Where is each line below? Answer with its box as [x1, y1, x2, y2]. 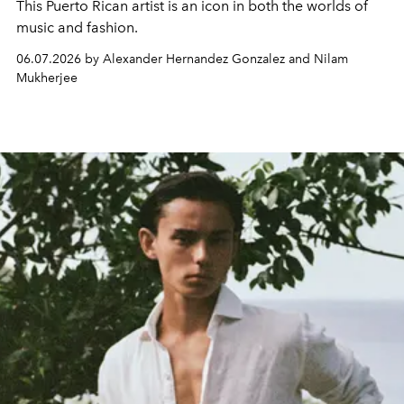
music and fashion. [16, 18, 138, 36]
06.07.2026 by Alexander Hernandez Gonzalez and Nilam [16, 50, 348, 67]
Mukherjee [16, 69, 78, 86]
